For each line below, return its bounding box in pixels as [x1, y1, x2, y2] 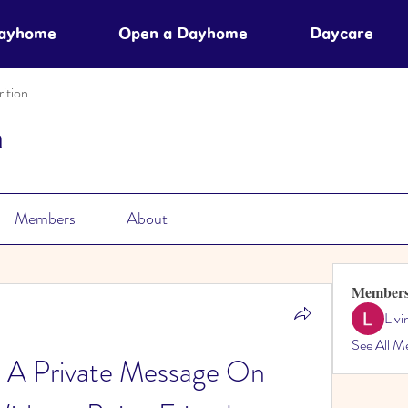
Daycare [310, 25, 373, 41]
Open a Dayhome [118, 25, 248, 41]
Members [14, 207, 76, 230]
